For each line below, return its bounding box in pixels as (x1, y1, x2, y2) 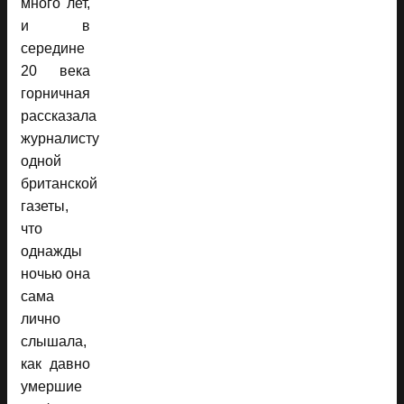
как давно (21, 355, 90, 372)
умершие (21, 378, 82, 394)
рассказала (21, 107, 96, 124)
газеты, (21, 197, 69, 214)
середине (21, 40, 85, 56)
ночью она (21, 265, 90, 281)
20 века (21, 62, 90, 78)
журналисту (21, 130, 99, 146)
